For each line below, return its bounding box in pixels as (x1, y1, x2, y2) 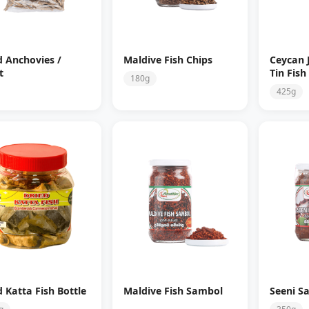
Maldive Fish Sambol (123, 284, 223, 298)
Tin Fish (269, 66, 306, 80)
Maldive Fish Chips (123, 53, 212, 67)
